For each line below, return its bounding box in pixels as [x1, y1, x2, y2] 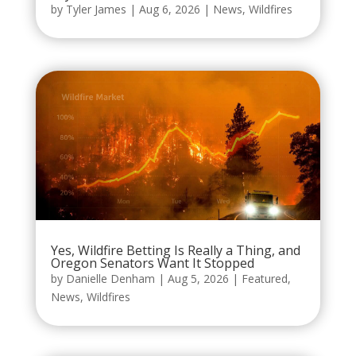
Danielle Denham [65, 271, 155, 287]
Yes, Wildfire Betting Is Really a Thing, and [50, 242, 300, 260]
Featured [241, 271, 288, 287]
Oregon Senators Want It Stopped [50, 254, 254, 273]
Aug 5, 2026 [167, 271, 229, 287]
